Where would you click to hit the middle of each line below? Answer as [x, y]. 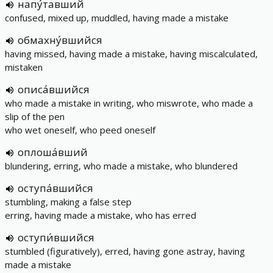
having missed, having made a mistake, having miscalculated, [131, 54]
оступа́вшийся [55, 188]
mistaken [24, 67]
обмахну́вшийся [60, 40]
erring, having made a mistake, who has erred [101, 215]
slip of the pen [35, 116]
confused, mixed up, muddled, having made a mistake [117, 18]
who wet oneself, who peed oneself [80, 130]
